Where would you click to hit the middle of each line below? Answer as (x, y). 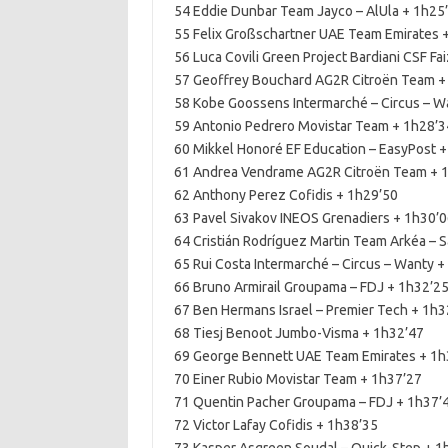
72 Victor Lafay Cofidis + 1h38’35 (275, 425)
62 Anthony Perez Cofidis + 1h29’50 (285, 195)
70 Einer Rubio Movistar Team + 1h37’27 (297, 379)
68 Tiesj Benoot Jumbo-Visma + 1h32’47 (298, 333)
